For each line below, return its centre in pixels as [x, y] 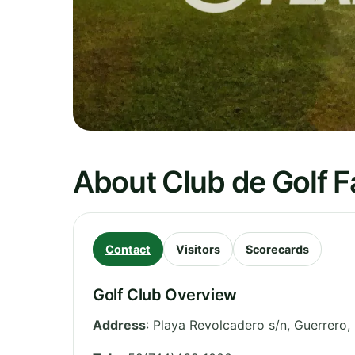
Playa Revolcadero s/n [220, 324]
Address [119, 324]
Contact [128, 249]
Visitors [198, 249]
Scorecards [277, 249]
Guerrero [321, 324]
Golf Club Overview [165, 294]
